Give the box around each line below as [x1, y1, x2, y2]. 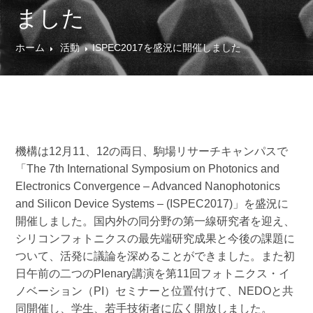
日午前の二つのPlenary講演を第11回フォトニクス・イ [15, 268, 291, 279]
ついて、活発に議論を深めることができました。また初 [15, 250, 296, 262]
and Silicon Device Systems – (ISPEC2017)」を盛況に [15, 198, 289, 210]
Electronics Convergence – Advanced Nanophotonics [15, 180, 281, 192]
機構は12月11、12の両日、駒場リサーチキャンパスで [15, 145, 289, 157]
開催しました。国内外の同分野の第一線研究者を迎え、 [15, 215, 296, 227]
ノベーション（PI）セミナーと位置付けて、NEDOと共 [15, 285, 294, 297]
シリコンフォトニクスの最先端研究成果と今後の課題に [15, 233, 296, 245]
